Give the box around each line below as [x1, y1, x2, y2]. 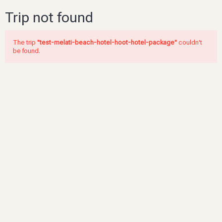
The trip [13, 39, 37, 46]
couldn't [177, 39, 202, 46]
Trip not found [5, 9, 93, 26]
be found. [13, 47, 40, 55]
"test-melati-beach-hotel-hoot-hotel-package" [37, 39, 177, 46]
